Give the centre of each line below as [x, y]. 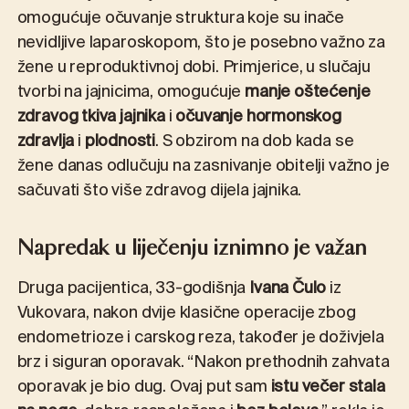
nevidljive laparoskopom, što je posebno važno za [201, 44]
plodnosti [120, 143]
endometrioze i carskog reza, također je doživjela [200, 338]
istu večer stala [328, 388]
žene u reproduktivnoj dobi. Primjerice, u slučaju [194, 69]
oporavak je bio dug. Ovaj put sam [144, 388]
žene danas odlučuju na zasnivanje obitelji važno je [203, 168]
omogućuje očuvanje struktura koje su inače [181, 20]
